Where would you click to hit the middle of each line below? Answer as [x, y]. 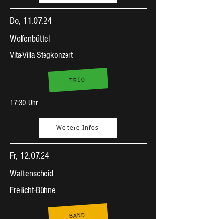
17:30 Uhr [24, 103]
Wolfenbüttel [30, 39]
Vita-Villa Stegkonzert [41, 55]
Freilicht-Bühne [33, 190]
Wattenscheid [32, 174]
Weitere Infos [77, 128]
